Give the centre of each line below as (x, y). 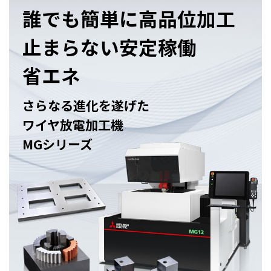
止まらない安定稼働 (110, 47)
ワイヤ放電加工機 (73, 125)
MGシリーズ (58, 144)
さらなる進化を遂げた (86, 106)
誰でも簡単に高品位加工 (129, 18)
